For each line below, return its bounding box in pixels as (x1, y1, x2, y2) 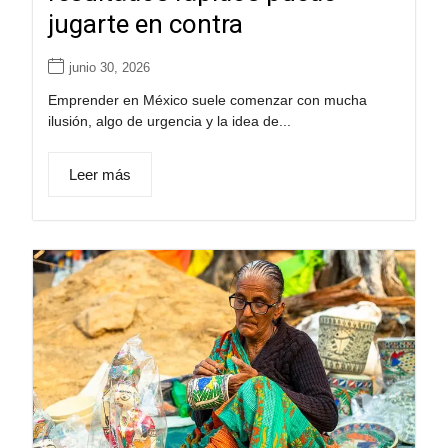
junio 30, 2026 (68, 59, 150, 75)
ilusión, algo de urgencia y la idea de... (47, 112, 291, 129)
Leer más (68, 165, 131, 183)
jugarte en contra (47, 8, 243, 39)
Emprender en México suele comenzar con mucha (47, 91, 367, 108)
